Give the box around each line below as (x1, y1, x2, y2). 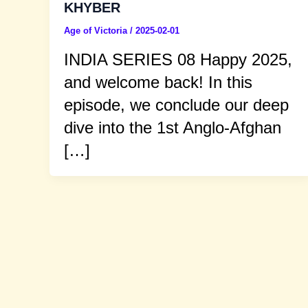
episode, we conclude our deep (64, 95, 289, 114)
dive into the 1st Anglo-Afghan (64, 118, 281, 137)
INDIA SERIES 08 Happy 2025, (64, 49, 292, 69)
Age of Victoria (64, 25, 130, 36)
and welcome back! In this (64, 72, 252, 91)
